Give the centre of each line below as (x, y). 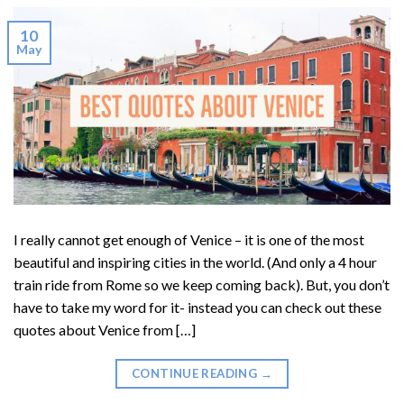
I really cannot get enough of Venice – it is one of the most (189, 239)
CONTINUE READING (196, 373)
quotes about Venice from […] (105, 329)
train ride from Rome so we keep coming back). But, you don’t (202, 284)
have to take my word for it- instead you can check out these (197, 307)
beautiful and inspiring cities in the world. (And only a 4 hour (195, 262)
